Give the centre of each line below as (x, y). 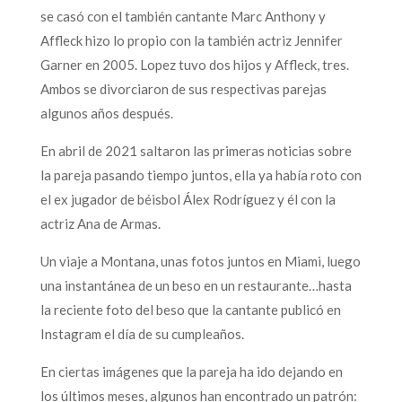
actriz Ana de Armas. (100, 223)
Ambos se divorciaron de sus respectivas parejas (183, 88)
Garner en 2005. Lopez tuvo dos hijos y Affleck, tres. (194, 64)
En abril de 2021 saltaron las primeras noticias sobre (196, 150)
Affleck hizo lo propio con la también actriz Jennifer (191, 40)
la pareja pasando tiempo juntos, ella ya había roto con (201, 175)
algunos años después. (106, 113)
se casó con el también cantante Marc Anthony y (183, 16)
